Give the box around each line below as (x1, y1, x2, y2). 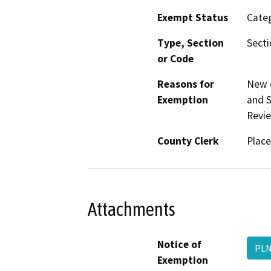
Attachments (88, 198, 175, 220)
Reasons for (157, 77, 214, 91)
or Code (157, 52, 194, 66)
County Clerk (157, 134, 219, 148)
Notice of (157, 237, 201, 251)
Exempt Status (157, 11, 228, 25)
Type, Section (157, 36, 224, 50)
